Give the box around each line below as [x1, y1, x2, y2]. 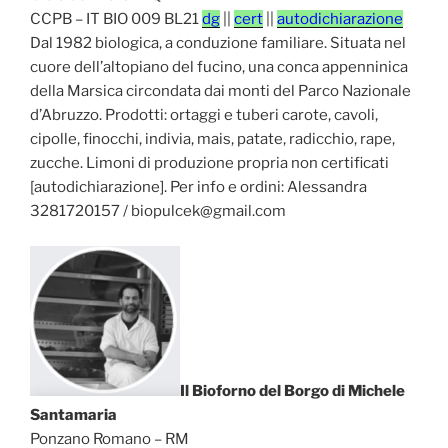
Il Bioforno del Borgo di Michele [180, 381, 405, 400]
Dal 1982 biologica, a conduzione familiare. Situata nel [30, 34, 406, 53]
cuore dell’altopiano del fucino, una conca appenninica [30, 58, 408, 77]
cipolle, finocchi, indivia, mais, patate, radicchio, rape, [30, 130, 395, 149]
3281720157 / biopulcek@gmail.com [30, 202, 286, 221]
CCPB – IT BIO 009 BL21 [30, 10, 202, 29]
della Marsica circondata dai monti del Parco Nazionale [30, 82, 411, 101]
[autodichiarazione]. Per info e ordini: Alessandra [30, 178, 367, 197]
